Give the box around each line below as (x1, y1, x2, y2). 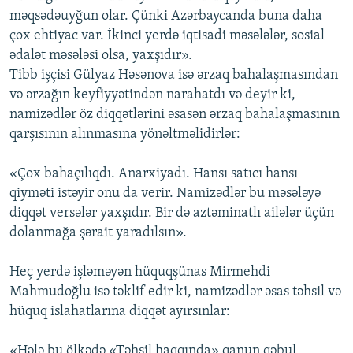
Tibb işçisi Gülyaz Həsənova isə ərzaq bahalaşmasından (9, 68, 338, 84)
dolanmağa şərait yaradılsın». (9, 225, 187, 241)
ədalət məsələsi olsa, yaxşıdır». (9, 48, 192, 64)
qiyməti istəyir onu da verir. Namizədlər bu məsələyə (9, 186, 321, 202)
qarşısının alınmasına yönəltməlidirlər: (9, 127, 240, 143)
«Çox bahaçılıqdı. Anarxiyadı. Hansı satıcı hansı (9, 166, 298, 182)
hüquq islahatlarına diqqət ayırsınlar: (9, 304, 230, 320)
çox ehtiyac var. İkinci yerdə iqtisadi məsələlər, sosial (9, 28, 325, 44)
